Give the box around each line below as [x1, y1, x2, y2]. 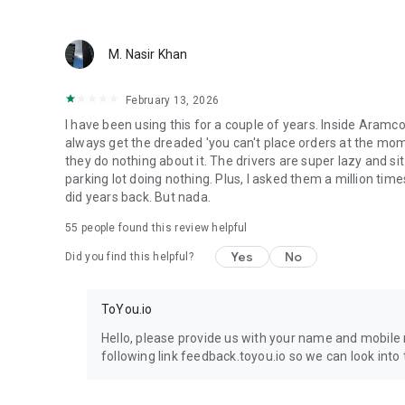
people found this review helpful [78, 221, 248, 234]
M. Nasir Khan [108, 47, 188, 61]
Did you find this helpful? [65, 250, 193, 263]
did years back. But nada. [65, 190, 211, 204]
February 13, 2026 [126, 94, 220, 107]
